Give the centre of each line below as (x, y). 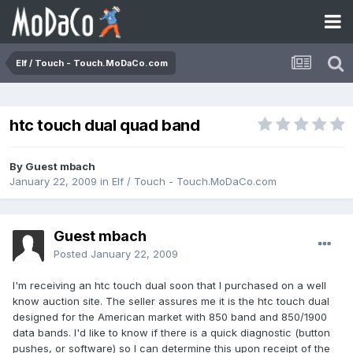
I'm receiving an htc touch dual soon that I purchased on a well (169, 286)
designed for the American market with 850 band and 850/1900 (170, 317)
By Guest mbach (52, 167)
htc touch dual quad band (105, 126)
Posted (72, 254)
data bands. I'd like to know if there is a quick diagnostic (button (171, 333)
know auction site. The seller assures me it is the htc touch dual (171, 301)
